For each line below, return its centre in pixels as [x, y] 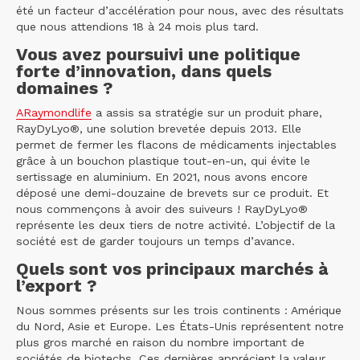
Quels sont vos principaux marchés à [172, 269]
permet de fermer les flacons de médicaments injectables [176, 145]
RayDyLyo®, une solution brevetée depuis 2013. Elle [159, 129]
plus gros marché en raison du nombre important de [160, 343]
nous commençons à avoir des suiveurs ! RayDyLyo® [162, 209]
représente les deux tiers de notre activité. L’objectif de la [176, 225]
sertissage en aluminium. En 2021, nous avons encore [162, 177]
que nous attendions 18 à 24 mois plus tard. [137, 27]
